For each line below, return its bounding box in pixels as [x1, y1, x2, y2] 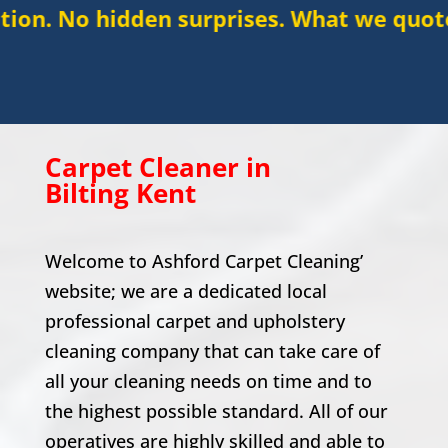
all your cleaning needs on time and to [44, 369, 372, 393]
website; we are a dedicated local [44, 279, 327, 303]
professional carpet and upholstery [44, 309, 345, 333]
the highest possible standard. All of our [44, 399, 388, 423]
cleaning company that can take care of [44, 339, 380, 363]
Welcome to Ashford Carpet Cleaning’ [44, 249, 363, 273]
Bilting [44, 175, 129, 211]
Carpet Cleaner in [44, 149, 271, 185]
